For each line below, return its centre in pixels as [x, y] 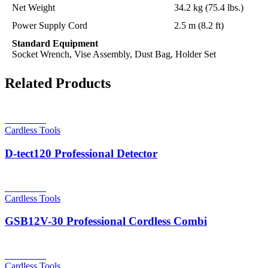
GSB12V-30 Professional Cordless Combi [106, 221]
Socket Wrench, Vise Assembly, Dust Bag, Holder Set [114, 54]
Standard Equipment [55, 43]
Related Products [58, 83]
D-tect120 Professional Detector [81, 154]
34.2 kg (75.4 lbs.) [209, 7]
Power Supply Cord [50, 25]
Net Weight [33, 7]
